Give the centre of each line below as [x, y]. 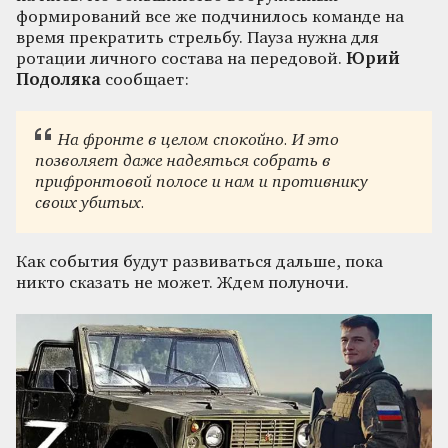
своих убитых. [90, 203]
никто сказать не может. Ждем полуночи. [182, 284]
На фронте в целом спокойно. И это [198, 140]
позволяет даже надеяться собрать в [183, 161]
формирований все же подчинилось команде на [210, 18]
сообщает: [145, 81]
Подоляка [58, 81]
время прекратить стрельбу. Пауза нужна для [197, 39]
